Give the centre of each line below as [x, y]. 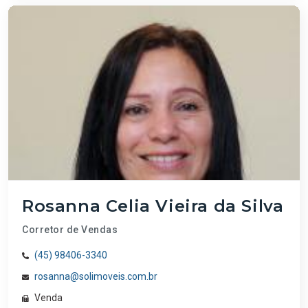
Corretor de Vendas [70, 230]
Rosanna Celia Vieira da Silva [153, 206]
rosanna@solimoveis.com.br [96, 277]
